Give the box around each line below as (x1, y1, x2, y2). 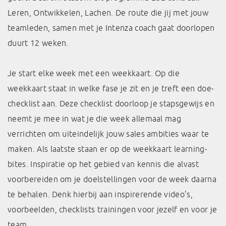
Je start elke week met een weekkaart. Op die (8, 69, 180, 78)
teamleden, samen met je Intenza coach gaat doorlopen (8, 23, 215, 32)
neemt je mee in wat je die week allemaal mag (8, 114, 182, 123)
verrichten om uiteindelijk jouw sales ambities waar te (8, 129, 209, 138)
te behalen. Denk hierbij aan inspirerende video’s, (8, 190, 193, 199)
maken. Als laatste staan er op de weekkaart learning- (8, 144, 207, 153)
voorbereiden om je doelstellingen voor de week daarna (8, 175, 216, 184)
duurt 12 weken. (8, 38, 69, 47)
